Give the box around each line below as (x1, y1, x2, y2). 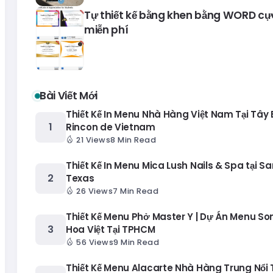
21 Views (76, 135, 110, 146)
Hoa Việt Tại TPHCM (66, 223, 155, 236)
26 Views (76, 186, 113, 197)
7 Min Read (113, 186, 158, 197)
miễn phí (84, 23, 129, 38)
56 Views (76, 237, 113, 248)
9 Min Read (113, 237, 159, 248)
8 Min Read (110, 135, 156, 146)
